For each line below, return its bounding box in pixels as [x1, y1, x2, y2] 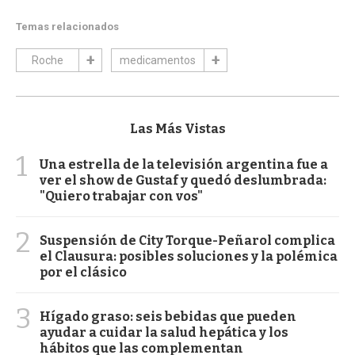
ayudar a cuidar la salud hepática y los [40, 324, 288, 340]
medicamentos [120, 53, 196, 67]
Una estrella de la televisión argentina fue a [40, 156, 328, 172]
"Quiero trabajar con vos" [40, 188, 203, 204]
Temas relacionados [16, 20, 119, 32]
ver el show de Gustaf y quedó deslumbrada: [40, 172, 326, 188]
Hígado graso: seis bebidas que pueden [40, 308, 296, 324]
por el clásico [40, 264, 127, 280]
